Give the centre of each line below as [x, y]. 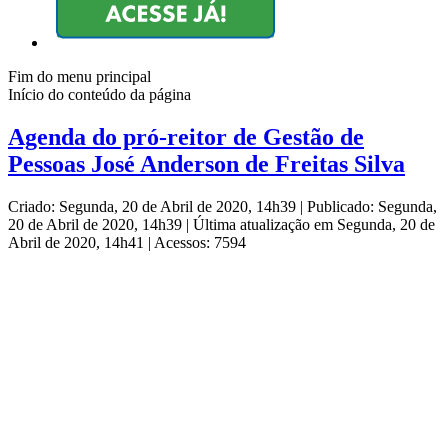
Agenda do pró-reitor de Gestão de [186, 137]
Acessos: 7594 [200, 243]
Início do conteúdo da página [99, 95]
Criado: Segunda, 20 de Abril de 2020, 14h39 [154, 207]
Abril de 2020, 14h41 [78, 243]
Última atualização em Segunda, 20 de [314, 225]
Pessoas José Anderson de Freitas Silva [206, 164]
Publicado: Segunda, [372, 207]
